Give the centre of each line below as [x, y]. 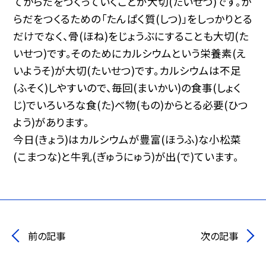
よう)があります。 [51, 122]
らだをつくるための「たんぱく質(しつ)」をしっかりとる [133, 18]
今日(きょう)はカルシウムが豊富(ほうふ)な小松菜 [127, 139]
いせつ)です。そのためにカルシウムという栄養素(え [130, 53]
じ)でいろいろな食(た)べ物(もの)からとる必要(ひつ [131, 104]
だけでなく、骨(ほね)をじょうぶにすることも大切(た [131, 36]
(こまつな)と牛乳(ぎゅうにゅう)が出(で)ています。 [126, 156]
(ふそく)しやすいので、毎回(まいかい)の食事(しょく [127, 87]
